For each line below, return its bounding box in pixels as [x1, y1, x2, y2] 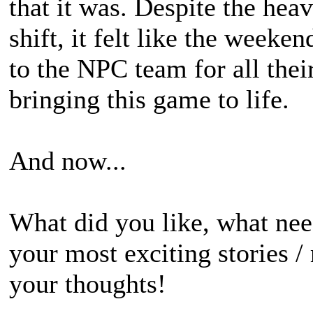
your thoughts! [9, 269, 166, 298]
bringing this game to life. [9, 85, 289, 114]
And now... [9, 146, 126, 175]
